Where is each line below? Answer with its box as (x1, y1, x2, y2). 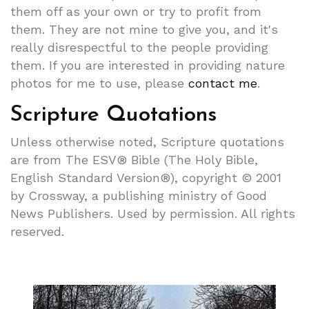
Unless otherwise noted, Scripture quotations (10, 134, 284, 149)
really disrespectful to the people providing (10, 39, 268, 54)
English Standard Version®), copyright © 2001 (10, 170, 281, 185)
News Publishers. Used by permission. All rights (10, 206, 295, 221)
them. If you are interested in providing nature (10, 57, 285, 72)
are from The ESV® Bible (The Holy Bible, (10, 152, 258, 167)
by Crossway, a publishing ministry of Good (10, 188, 267, 203)
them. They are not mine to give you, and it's (10, 21, 278, 37)
